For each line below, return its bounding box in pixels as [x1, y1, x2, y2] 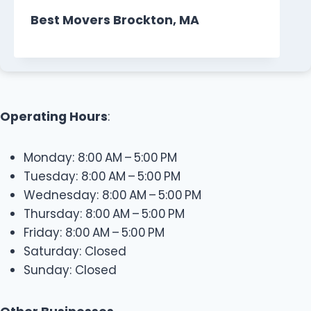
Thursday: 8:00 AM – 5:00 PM [24, 205, 185, 223]
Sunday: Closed [24, 262, 117, 279]
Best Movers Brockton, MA [31, 12, 199, 29]
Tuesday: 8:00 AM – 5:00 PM [24, 168, 180, 185]
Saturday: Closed [24, 243, 126, 260]
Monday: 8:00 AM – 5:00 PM [24, 149, 177, 167]
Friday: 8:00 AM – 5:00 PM [24, 224, 165, 242]
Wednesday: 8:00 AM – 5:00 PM [24, 187, 201, 204]
